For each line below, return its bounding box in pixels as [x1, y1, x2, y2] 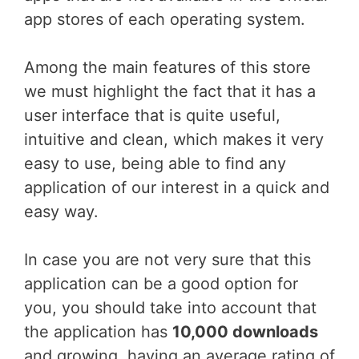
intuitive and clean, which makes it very [24, 130, 324, 149]
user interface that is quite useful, [24, 106, 280, 125]
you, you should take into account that [24, 298, 317, 317]
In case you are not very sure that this [24, 250, 311, 269]
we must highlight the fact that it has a [24, 82, 316, 101]
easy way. [24, 202, 99, 221]
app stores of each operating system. [24, 10, 305, 29]
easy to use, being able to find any [24, 154, 286, 173]
